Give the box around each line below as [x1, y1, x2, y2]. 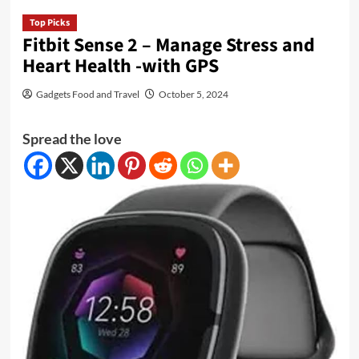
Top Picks [29, 15, 70, 30]
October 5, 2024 [158, 87, 228, 100]
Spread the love [22, 129, 122, 147]
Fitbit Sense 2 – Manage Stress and [22, 30, 315, 59]
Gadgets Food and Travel [35, 87, 139, 100]
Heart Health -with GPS [22, 51, 219, 80]
